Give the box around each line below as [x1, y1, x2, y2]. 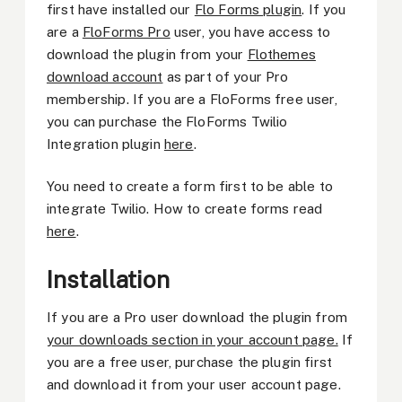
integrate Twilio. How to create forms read [47, 201, 323, 217]
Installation [47, 265, 170, 293]
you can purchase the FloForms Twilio [47, 114, 288, 130]
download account [47, 69, 163, 85]
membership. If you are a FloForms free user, [47, 92, 337, 108]
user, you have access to [170, 24, 331, 40]
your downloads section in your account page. [47, 331, 338, 347]
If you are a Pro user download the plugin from [47, 309, 347, 325]
